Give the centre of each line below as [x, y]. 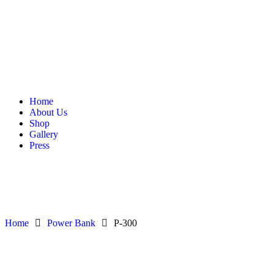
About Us [48, 113]
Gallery [44, 135]
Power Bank [71, 223]
